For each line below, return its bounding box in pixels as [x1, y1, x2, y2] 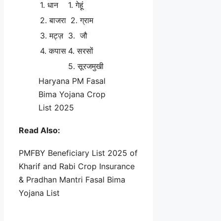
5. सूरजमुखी [68, 61, 104, 71]
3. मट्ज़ [40, 30, 63, 40]
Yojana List [19, 187, 60, 198]
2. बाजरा [40, 15, 66, 25]
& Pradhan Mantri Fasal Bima [19, 174, 125, 184]
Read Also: [19, 125, 60, 135]
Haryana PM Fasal [38, 75, 106, 86]
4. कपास [40, 45, 66, 56]
